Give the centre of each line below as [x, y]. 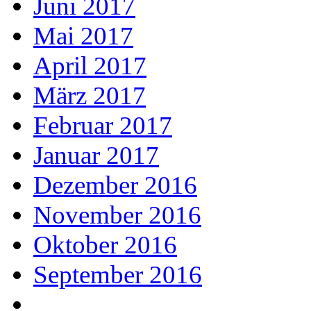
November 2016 [117, 215]
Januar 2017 [96, 155]
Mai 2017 [83, 35]
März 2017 [90, 95]
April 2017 [90, 65]
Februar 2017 [103, 125]
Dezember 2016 [115, 185]
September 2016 [118, 274]
